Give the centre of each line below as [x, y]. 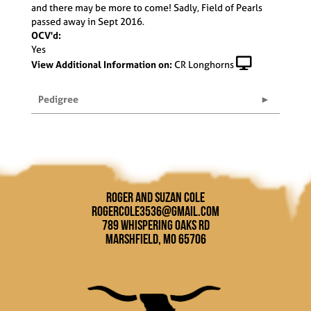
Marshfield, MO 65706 [155, 238]
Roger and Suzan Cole [155, 197]
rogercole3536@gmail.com [155, 211]
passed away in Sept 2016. [88, 21]
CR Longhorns [204, 64]
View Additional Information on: [102, 64]
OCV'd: [46, 35]
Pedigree [58, 99]
